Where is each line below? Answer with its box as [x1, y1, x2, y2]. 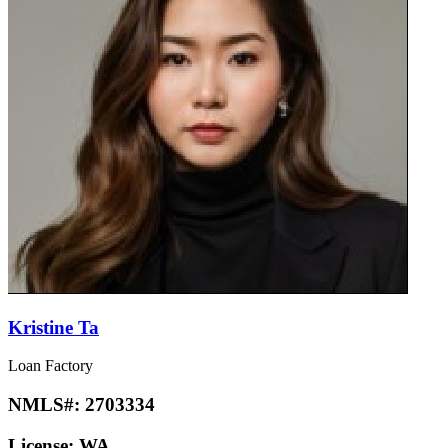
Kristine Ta [8, 316, 99, 338]
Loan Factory [8, 357, 93, 375]
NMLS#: [8, 394, 85, 416]
